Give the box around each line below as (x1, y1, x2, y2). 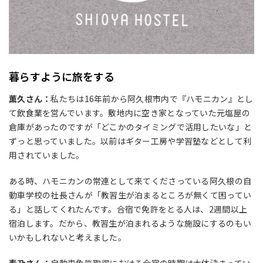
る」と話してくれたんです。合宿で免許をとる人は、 (9, 203, 209, 215)
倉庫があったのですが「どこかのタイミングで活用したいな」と (9, 121, 252, 133)
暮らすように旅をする (9, 69, 114, 85)
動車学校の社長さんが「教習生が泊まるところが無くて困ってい (9, 189, 252, 201)
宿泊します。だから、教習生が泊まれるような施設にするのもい (9, 217, 252, 230)
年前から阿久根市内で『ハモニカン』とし (94, 93, 254, 105)
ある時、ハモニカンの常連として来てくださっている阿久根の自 (9, 175, 252, 187)
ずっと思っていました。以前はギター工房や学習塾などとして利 (9, 135, 252, 147)
